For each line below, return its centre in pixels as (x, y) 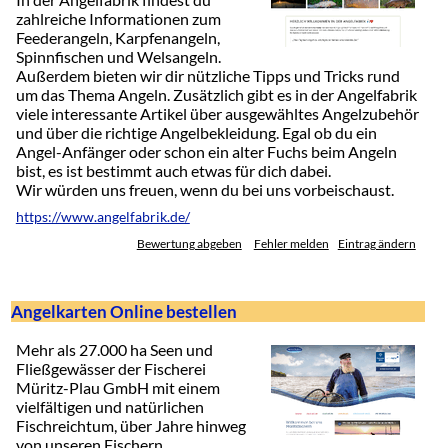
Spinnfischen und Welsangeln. (118, 57)
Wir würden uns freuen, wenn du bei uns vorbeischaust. (204, 190)
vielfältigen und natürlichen (109, 406)
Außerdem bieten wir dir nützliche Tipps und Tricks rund (207, 76)
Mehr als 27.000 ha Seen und (114, 349)
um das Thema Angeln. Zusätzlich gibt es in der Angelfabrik (216, 95)
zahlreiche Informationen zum (118, 19)
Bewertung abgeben (189, 244)
